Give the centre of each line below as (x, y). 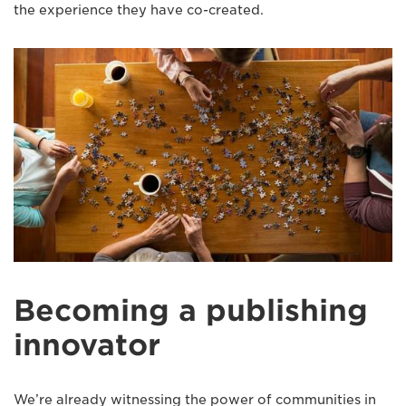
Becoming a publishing (191, 310)
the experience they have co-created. (139, 10)
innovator (87, 344)
